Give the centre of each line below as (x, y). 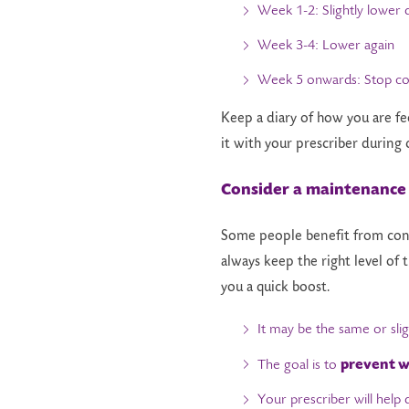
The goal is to (299, 366)
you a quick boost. (275, 287)
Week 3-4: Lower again (326, 47)
